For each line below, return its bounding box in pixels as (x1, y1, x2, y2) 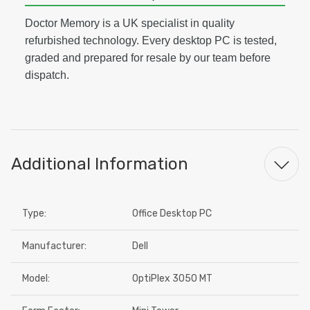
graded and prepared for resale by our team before (25, 52, 271, 64)
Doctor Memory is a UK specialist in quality (25, 17, 235, 29)
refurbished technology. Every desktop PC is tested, (25, 35, 277, 46)
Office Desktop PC (132, 208, 212, 219)
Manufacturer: (22, 240, 86, 252)
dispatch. (25, 69, 69, 81)
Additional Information (11, 154, 188, 174)
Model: (22, 273, 50, 284)
